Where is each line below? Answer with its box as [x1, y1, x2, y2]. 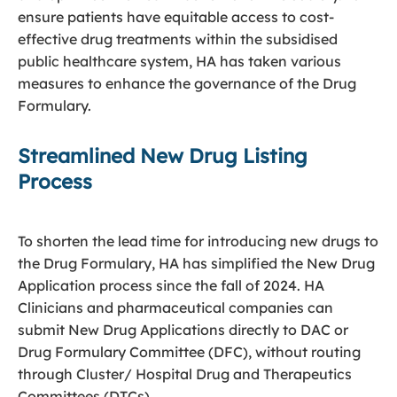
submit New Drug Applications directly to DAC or [18, 321, 348, 339]
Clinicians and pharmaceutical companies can [18, 299, 333, 316]
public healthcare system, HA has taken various [18, 52, 341, 70]
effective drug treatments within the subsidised [18, 30, 338, 48]
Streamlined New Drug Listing [18, 144, 307, 168]
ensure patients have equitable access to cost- [18, 8, 334, 26]
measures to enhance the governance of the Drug [18, 74, 356, 92]
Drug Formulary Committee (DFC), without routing [18, 343, 361, 361]
